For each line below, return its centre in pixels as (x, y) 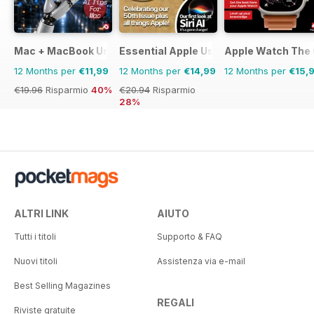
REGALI (176, 302)
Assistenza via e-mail (201, 261)
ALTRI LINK (41, 213)
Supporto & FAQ (190, 236)
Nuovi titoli (36, 261)
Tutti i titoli (35, 236)
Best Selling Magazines (62, 285)
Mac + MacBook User (67, 50)
